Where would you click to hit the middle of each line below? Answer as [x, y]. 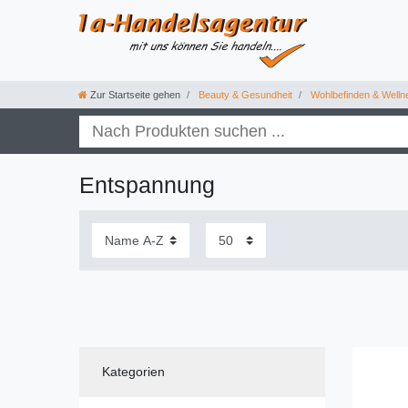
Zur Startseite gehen [135, 95]
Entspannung [147, 184]
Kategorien [133, 372]
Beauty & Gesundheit [244, 95]
